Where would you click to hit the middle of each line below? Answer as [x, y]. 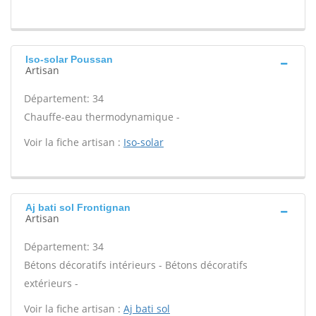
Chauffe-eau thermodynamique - [102, 117]
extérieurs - [51, 283]
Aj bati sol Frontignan [78, 207]
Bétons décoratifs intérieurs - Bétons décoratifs [136, 265]
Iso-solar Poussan [69, 59]
